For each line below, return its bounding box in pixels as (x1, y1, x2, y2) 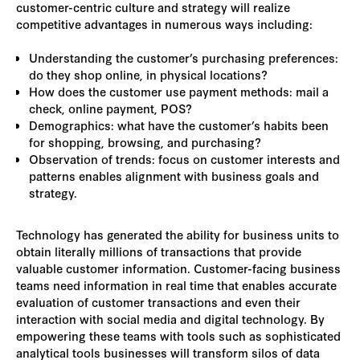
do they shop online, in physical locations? (29, 66, 268, 83)
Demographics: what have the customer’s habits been (29, 117, 329, 133)
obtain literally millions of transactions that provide (16, 243, 301, 260)
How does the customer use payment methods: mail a (29, 83, 329, 100)
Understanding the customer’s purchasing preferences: (29, 49, 338, 66)
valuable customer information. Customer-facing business (16, 260, 341, 276)
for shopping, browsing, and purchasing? (29, 133, 261, 150)
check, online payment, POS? (29, 100, 192, 117)
